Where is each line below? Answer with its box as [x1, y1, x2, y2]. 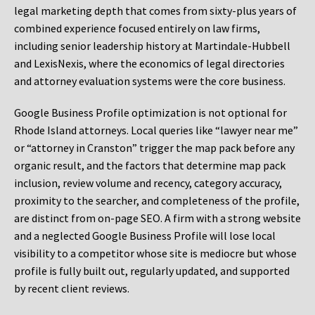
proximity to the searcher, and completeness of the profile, [14, 193, 300, 208]
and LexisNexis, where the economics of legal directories [14, 56, 285, 71]
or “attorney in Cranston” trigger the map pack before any [14, 141, 295, 155]
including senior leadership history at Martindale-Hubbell [14, 39, 290, 53]
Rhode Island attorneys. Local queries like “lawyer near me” [14, 123, 298, 138]
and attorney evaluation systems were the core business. [14, 74, 285, 89]
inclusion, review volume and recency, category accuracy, [14, 176, 282, 191]
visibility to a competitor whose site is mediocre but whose [14, 246, 297, 261]
